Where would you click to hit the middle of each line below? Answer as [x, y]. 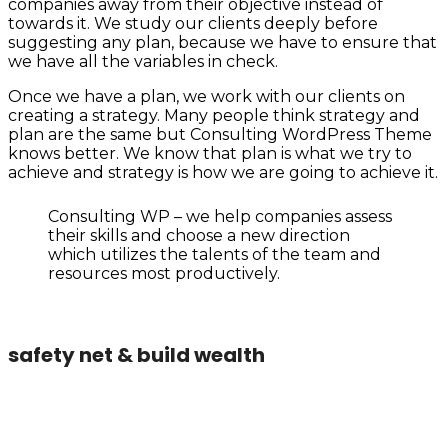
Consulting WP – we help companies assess [220, 217]
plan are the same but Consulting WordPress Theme [220, 135]
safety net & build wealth [136, 355]
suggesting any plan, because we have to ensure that [222, 43]
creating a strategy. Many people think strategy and [214, 116]
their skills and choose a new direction [199, 236]
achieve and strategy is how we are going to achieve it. [223, 173]
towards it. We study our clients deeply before [193, 24]
